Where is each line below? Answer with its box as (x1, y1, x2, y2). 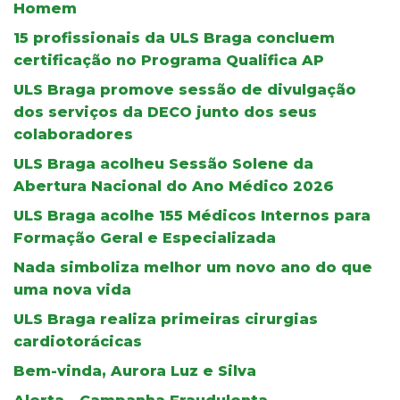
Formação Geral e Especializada (13, 229, 276, 246)
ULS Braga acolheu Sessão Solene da (13, 154, 313, 172)
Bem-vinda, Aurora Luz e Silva (13, 362, 256, 379)
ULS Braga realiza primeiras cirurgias (13, 310, 318, 328)
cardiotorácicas (13, 332, 142, 350)
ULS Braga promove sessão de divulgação (13, 80, 356, 98)
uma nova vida (13, 280, 131, 298)
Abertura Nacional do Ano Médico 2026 (13, 177, 334, 195)
